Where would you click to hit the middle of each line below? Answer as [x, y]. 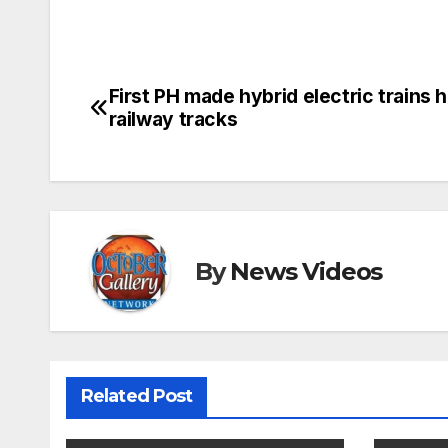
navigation [170, 146]
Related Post [137, 396]
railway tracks [173, 119]
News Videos [306, 271]
